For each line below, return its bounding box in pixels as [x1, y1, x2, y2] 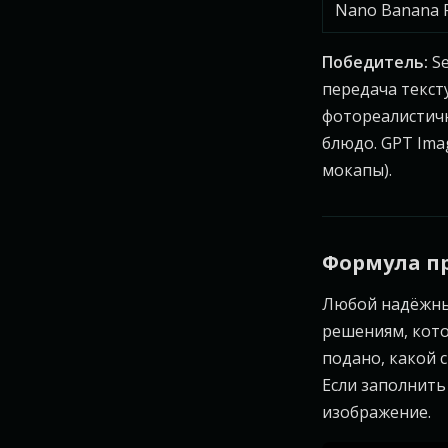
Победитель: [322, 51, 428, 73]
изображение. [322, 401, 431, 423]
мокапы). [322, 159, 392, 181]
